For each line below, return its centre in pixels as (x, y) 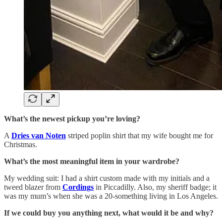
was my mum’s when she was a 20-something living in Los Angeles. (111, 196)
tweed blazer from (33, 187)
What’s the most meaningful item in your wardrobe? (92, 162)
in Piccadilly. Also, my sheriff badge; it (155, 187)
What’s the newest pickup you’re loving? (72, 119)
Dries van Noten (39, 136)
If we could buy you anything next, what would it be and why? (109, 213)
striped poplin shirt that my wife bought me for (139, 136)
